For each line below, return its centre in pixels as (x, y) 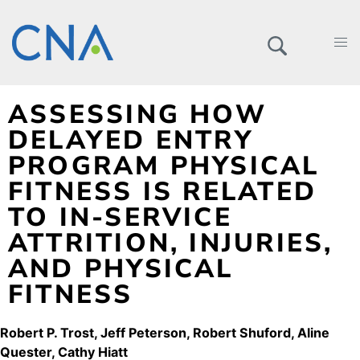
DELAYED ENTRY (131, 140)
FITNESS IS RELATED (162, 191)
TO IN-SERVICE (120, 217)
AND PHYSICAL (121, 268)
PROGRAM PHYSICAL (164, 166)
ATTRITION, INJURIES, (171, 243)
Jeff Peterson (143, 333)
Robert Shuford (242, 333)
